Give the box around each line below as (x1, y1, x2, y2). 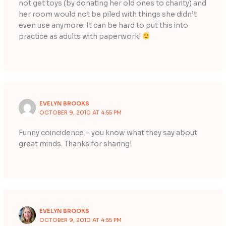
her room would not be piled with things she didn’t (18, 10, 197, 19)
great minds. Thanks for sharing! (18, 139, 132, 148)
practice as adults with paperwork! (18, 32, 142, 41)
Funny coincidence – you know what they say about (18, 128, 197, 137)
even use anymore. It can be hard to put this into (18, 21, 188, 30)
